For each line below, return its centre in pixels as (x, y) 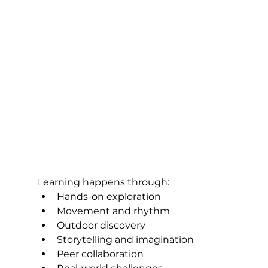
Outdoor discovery (101, 225)
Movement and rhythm (113, 211)
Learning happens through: (103, 182)
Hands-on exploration (109, 196)
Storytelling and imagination (125, 239)
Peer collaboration (100, 254)
